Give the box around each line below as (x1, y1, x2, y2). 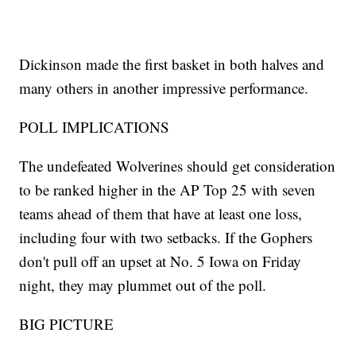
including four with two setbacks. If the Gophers (19, 227, 313, 248)
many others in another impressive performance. (19, 78, 309, 99)
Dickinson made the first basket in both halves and (19, 54, 325, 75)
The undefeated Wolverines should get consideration (19, 156, 336, 176)
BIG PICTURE (19, 314, 114, 335)
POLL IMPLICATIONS (19, 117, 170, 137)
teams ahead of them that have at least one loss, (19, 203, 303, 224)
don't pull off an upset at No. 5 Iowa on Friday (19, 251, 302, 272)
